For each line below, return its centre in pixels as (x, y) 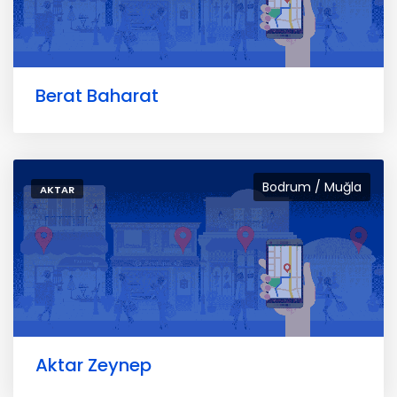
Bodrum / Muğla (312, 187)
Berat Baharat (97, 96)
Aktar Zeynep (93, 365)
